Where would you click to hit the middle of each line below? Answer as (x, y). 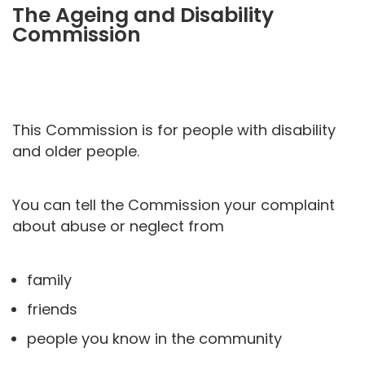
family (49, 279)
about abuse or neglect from (118, 226)
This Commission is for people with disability (174, 130)
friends (52, 309)
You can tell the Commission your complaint (174, 204)
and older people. (76, 151)
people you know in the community (154, 338)
